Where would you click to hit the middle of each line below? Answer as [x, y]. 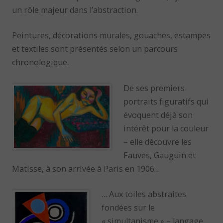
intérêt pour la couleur [166, 128]
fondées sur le [128, 207]
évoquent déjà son [158, 115]
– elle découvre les [158, 142]
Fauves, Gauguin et [160, 155]
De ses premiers [154, 88]
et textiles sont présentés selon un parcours [95, 49]
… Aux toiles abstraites [144, 194]
